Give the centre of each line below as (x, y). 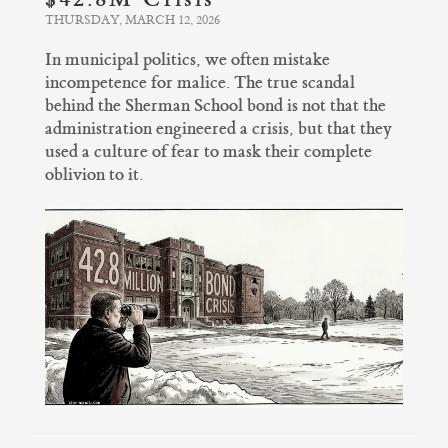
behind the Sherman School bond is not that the (215, 105)
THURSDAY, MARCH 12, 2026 (132, 20)
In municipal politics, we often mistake (187, 59)
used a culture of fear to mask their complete (208, 151)
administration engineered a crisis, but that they (218, 128)
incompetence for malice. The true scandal (200, 82)
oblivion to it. (94, 174)
